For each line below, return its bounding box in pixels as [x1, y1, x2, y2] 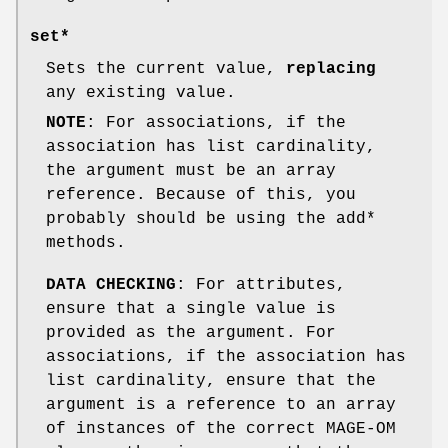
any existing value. [46, 84, 236, 103]
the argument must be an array [46, 162, 336, 181]
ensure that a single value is [46, 300, 336, 319]
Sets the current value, [46, 60, 286, 79]
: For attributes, [176, 276, 346, 295]
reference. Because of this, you [46, 186, 356, 205]
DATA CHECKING [46, 276, 176, 295]
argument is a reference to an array [46, 396, 396, 415]
